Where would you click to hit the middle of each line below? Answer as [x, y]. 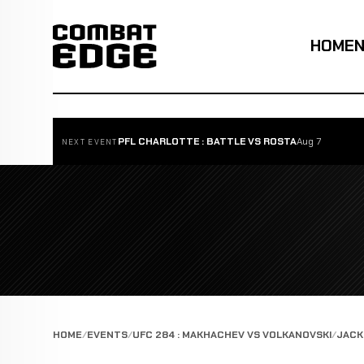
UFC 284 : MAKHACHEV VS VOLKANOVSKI [232, 335]
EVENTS [107, 335]
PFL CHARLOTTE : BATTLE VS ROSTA [207, 141]
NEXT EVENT [89, 142]
